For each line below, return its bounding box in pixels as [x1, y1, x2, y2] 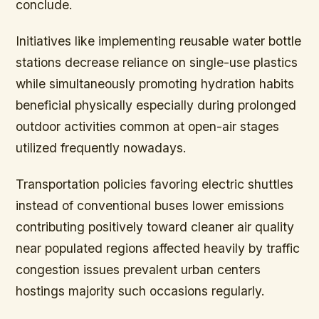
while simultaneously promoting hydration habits [16, 76, 295, 92]
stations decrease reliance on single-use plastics [16, 55, 298, 70]
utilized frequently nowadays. [16, 140, 187, 156]
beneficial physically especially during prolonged [16, 98, 297, 113]
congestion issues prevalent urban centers [16, 262, 261, 278]
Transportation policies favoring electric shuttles [16, 177, 294, 192]
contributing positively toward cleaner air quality [16, 219, 295, 235]
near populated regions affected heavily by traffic [16, 241, 300, 256]
